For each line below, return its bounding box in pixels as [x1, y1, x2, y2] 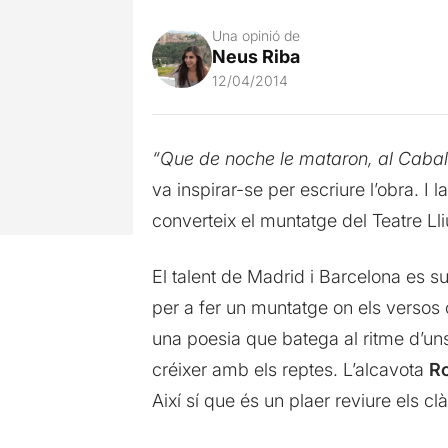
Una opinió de [211, 27, 300, 44]
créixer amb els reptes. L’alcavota [151, 359, 429, 381]
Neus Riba [211, 46, 300, 67]
